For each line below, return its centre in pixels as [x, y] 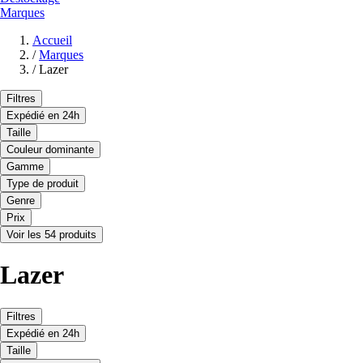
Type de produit [43, 183]
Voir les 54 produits [51, 234]
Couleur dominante [50, 149]
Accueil [52, 40]
